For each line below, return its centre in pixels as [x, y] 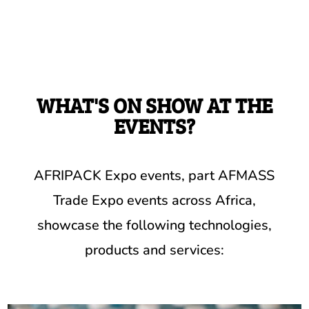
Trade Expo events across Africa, [154, 201]
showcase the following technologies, [154, 226]
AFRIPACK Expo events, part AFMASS [154, 176]
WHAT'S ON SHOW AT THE [154, 105]
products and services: [154, 250]
